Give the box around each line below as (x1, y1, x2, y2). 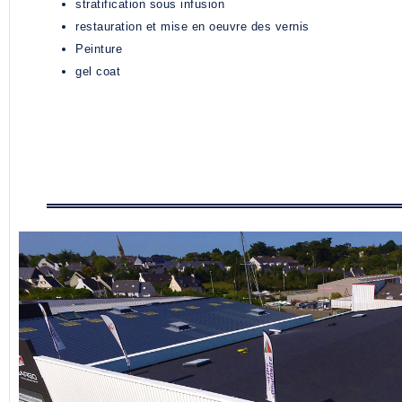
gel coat (75, 65, 120, 79)
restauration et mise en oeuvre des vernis (75, 20, 310, 34)
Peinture (75, 42, 122, 57)
